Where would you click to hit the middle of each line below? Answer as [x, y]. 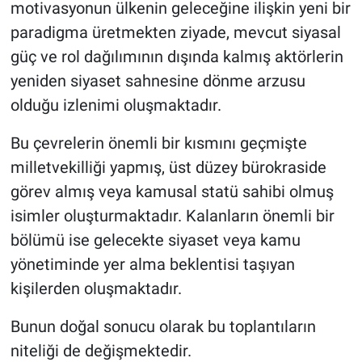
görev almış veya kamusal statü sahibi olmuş [172, 191]
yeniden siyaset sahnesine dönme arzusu [158, 80]
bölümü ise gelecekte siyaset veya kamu [155, 240]
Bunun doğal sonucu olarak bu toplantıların [163, 326]
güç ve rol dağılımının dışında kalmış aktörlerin [177, 56]
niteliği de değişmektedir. [101, 350]
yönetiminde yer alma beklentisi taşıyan [152, 264]
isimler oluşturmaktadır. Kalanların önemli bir [172, 215]
